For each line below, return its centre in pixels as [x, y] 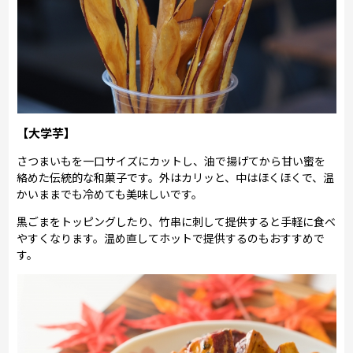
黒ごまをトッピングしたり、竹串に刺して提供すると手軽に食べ [176, 221]
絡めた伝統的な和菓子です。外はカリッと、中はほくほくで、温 [176, 177]
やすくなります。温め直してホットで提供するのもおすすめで [171, 238]
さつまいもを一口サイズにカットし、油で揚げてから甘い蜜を [171, 160]
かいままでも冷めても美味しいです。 [110, 193]
